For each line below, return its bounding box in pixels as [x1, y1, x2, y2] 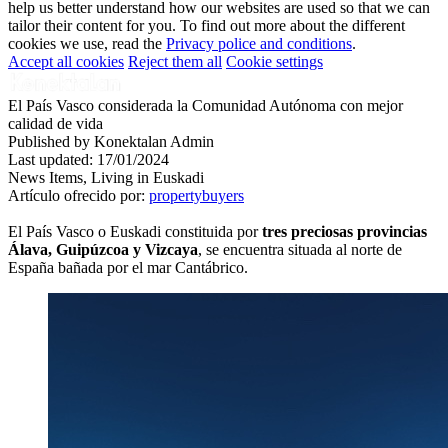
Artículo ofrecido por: [8, 186, 149, 204]
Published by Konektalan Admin [8, 132, 214, 150]
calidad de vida [8, 114, 103, 132]
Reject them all [128, 52, 222, 70]
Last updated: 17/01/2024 [8, 150, 169, 168]
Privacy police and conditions [166, 34, 352, 52]
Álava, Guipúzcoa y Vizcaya [8, 240, 198, 258]
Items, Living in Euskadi [45, 168, 204, 186]
